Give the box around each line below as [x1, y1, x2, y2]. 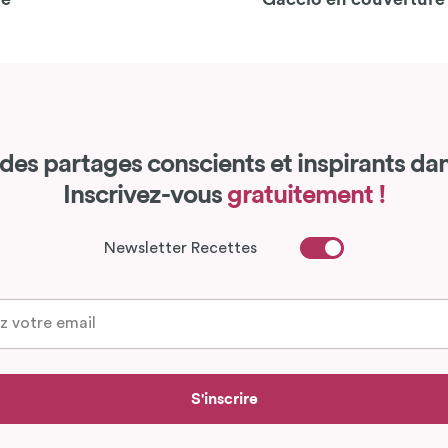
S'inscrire [190, 390, 258, 407]
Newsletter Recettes [103, 239, 257, 256]
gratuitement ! [226, 181, 386, 208]
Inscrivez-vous [62, 181, 227, 208]
